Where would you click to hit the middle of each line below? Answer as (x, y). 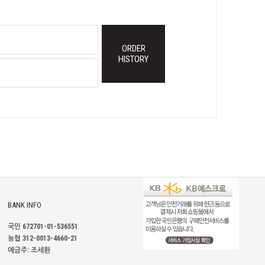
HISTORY (133, 59)
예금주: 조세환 (29, 250)
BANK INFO (25, 205)
